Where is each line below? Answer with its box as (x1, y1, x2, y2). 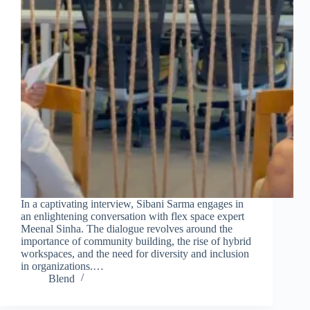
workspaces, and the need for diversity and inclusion (21, 247, 249, 259)
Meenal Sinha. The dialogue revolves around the (21, 222, 232, 235)
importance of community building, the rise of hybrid (21, 235, 251, 247)
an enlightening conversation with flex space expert (21, 210, 244, 222)
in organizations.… (21, 259, 104, 272)
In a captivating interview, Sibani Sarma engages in (21, 197, 244, 210)
